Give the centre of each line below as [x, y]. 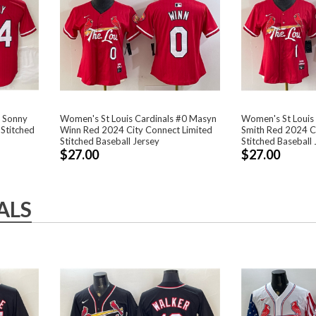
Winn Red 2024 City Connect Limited [136, 129]
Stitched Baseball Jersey [110, 141]
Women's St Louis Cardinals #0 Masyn [139, 118]
